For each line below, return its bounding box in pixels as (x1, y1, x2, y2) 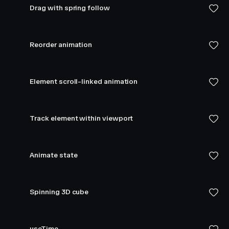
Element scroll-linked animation (30, 77, 138, 86)
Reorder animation (30, 40, 93, 49)
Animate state (30, 151, 78, 159)
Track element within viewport (30, 114, 133, 123)
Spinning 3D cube (30, 188, 89, 196)
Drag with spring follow (30, 4, 110, 12)
